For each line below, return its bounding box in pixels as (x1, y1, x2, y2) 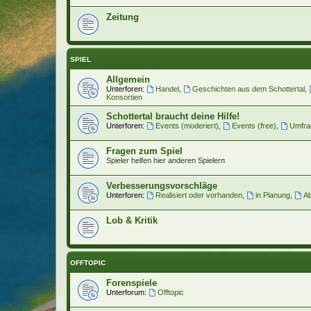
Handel (155, 84, 179, 93)
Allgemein (106, 74, 150, 85)
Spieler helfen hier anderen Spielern (106, 155, 225, 165)
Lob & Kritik (106, 215, 158, 226)
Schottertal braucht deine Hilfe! (106, 110, 239, 121)
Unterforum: (106, 287, 146, 296)
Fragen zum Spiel (106, 145, 183, 156)
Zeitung (106, 11, 139, 22)
